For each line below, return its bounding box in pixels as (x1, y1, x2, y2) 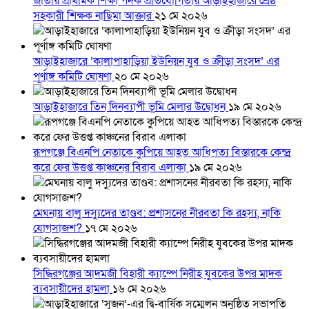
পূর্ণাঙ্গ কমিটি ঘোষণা (33, 69, 114, 85)
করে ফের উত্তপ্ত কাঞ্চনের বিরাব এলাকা (33, 160, 189, 176)
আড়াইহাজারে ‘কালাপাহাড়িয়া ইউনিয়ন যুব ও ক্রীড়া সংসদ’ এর (33, 54, 279, 70)
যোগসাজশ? (33, 221, 85, 237)
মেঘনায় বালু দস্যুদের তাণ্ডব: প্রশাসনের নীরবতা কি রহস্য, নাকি (33, 206, 281, 221)
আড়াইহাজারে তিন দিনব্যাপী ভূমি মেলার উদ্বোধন (33, 99, 228, 115)
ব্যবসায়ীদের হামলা (33, 281, 112, 297)
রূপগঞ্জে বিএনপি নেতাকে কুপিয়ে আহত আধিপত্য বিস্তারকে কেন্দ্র (33, 145, 291, 161)
